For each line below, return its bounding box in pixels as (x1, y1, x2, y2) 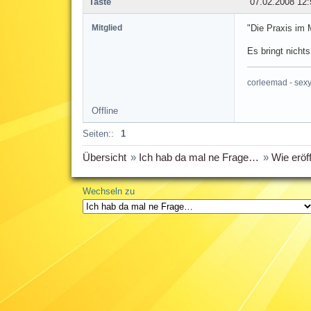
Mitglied (91, 22, 122, 33)
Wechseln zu (82, 185, 135, 196)
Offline (91, 105, 118, 116)
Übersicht (82, 151, 126, 163)
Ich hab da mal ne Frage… (138, 151, 259, 163)
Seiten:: (82, 128, 114, 139)
